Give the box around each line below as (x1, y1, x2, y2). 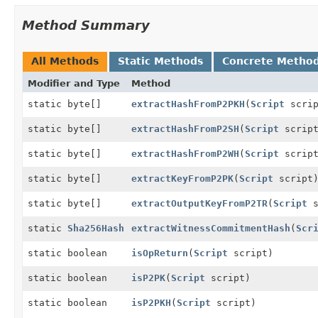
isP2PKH (131, 297, 171, 308)
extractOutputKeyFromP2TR (131, 197, 268, 209)
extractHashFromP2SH (131, 123, 239, 134)
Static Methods (118, 55, 203, 67)
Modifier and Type (28, 77, 120, 89)
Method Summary (22, 17, 150, 33)
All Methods (31, 55, 99, 67)
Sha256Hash (67, 222, 124, 234)
